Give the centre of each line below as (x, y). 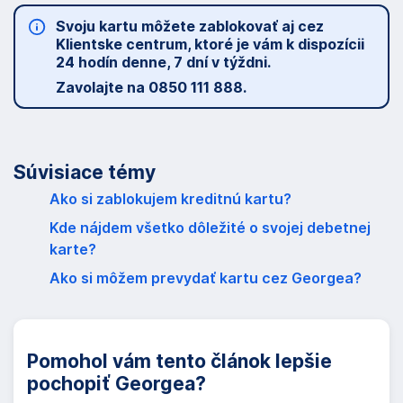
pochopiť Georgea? (116, 383)
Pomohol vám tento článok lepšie (179, 361)
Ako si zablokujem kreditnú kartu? (170, 198)
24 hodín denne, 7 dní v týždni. (163, 62)
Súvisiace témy (85, 172)
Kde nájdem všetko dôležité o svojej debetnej (210, 227)
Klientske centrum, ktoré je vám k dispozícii (210, 44)
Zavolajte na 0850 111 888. (151, 87)
